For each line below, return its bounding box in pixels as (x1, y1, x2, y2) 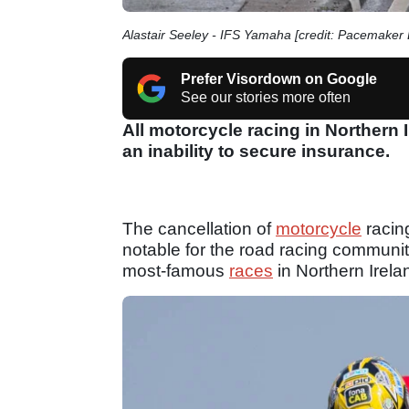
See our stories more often (181, 89, 351, 105)
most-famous (122, 260, 229, 280)
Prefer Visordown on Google (181, 70, 377, 87)
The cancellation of (122, 218, 276, 238)
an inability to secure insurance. (122, 141, 394, 161)
